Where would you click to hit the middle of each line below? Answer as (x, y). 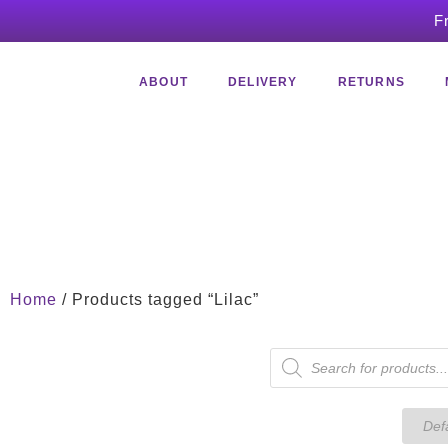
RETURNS (371, 82)
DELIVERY (262, 82)
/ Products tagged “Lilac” (158, 299)
